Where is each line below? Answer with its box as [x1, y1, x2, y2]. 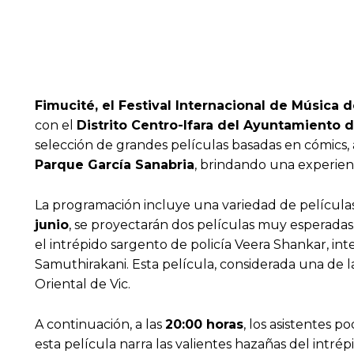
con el [35, 118, 77, 134]
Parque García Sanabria [35, 157, 194, 173]
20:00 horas [165, 317, 243, 333]
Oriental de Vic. [35, 277, 130, 292]
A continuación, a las [35, 317, 165, 333]
